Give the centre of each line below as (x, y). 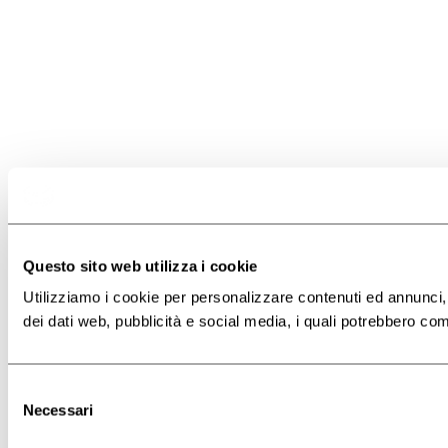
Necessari (58, 410)
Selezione (39, 390)
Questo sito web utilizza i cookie (140, 265)
